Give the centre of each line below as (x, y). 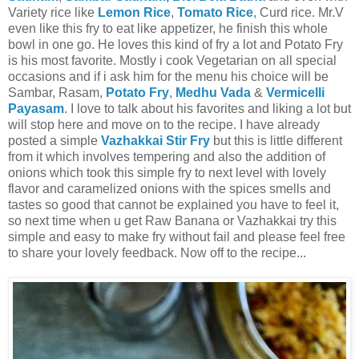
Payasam (36, 108)
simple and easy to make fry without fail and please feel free (177, 236)
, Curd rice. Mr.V (298, 12)
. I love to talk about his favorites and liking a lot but (208, 108)
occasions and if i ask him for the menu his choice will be (168, 76)
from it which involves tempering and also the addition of (167, 156)
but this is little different (278, 140)
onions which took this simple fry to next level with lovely (167, 172)
